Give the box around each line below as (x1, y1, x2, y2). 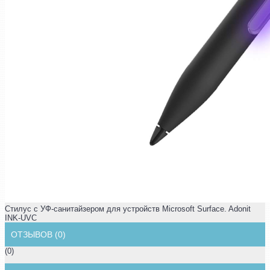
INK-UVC (5, 213, 37, 222)
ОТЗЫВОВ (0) (11, 229, 66, 239)
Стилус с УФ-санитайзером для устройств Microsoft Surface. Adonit (5, 204, 251, 213)
